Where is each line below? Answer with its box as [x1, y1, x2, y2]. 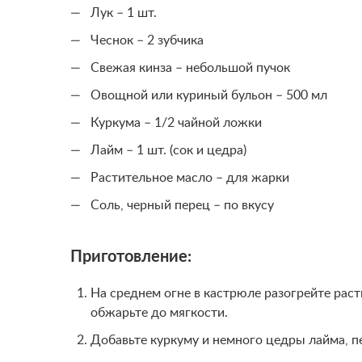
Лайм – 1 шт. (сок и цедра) [90, 144, 246, 157]
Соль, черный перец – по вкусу [90, 199, 274, 212]
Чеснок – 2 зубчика [90, 34, 204, 47]
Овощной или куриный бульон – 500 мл [90, 89, 327, 102]
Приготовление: [70, 249, 192, 265]
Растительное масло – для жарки [90, 171, 289, 184]
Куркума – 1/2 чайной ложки [90, 116, 262, 129]
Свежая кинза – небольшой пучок [90, 61, 290, 74]
